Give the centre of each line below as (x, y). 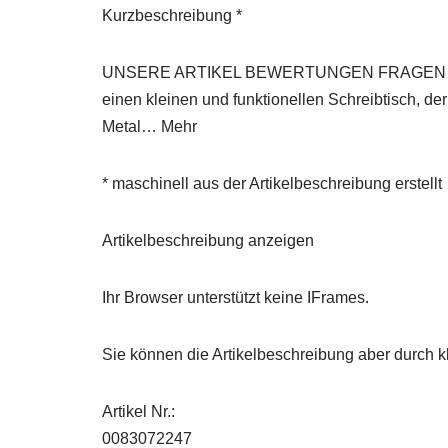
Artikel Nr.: (138, 412)
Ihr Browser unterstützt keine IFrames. (235, 298)
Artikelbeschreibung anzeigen (208, 241)
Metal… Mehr (149, 127)
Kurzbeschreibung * (172, 16)
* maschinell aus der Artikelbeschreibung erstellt (272, 184)
